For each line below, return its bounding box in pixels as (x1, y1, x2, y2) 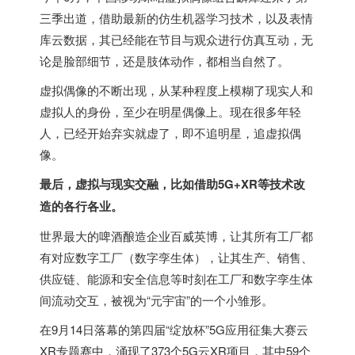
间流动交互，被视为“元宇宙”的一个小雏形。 (40, 292, 273, 308)
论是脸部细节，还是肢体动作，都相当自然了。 (40, 52, 289, 69)
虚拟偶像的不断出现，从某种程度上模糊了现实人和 (40, 82, 313, 98)
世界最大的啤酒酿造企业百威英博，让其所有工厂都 (40, 227, 313, 244)
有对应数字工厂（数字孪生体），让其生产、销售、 (40, 249, 313, 265)
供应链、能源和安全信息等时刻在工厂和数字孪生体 (40, 270, 313, 287)
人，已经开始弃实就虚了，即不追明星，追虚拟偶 (40, 124, 301, 141)
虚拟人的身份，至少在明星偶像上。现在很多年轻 (40, 103, 301, 120)
